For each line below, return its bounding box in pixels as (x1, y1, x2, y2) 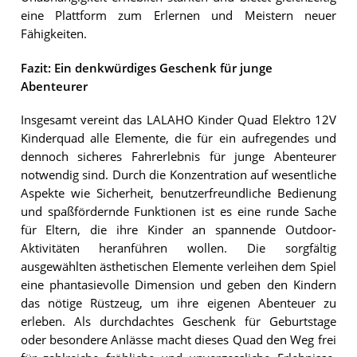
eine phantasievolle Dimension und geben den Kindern (20, 277, 336, 292)
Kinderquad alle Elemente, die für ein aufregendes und (20, 130, 336, 146)
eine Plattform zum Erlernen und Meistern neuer (20, 8, 336, 24)
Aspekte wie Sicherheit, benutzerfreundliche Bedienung (20, 185, 336, 201)
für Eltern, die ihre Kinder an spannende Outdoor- (20, 222, 336, 237)
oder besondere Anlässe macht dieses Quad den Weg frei (20, 331, 336, 347)
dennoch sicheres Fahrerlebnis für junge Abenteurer (20, 148, 336, 164)
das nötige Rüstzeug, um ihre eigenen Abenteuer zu (20, 295, 336, 311)
